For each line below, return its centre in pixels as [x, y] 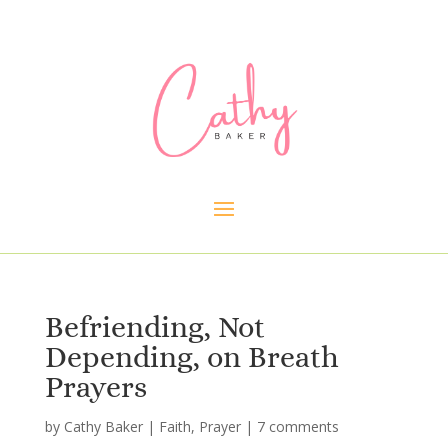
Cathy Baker [103, 427]
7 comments [297, 427]
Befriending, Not [154, 327]
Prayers [95, 387]
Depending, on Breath [191, 357]
